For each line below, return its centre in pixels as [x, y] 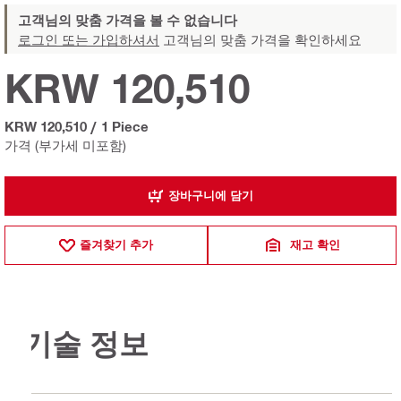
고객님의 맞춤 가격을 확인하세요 [260, 39]
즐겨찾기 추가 [117, 245]
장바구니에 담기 [211, 196]
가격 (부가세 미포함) [65, 145]
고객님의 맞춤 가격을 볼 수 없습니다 [128, 19]
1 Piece [125, 126]
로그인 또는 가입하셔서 [89, 39]
